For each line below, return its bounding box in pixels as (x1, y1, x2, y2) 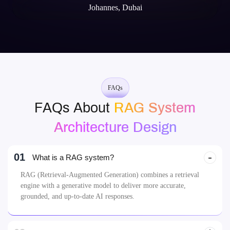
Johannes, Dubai (88, 84, 142, 92)
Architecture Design (53, 200, 177, 216)
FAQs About (34, 181, 114, 196)
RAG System (114, 181, 196, 196)
